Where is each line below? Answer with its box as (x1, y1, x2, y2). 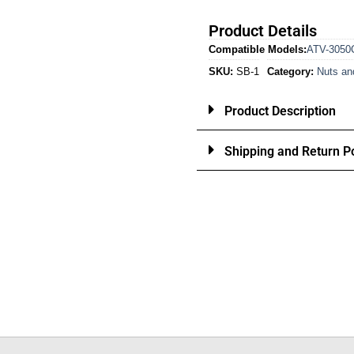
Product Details (209, 21, 317, 41)
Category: (267, 66, 314, 78)
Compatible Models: (209, 43, 307, 56)
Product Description (224, 104, 336, 119)
